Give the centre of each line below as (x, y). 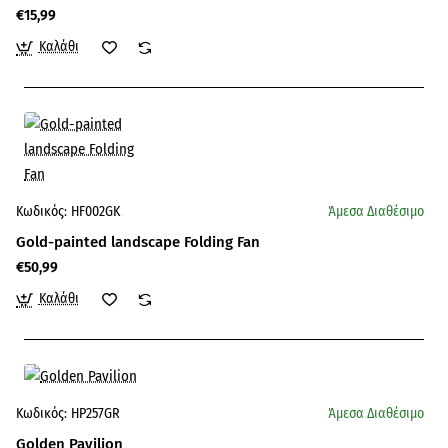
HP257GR (95, 413)
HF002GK (95, 211)
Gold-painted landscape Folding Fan (138, 242)
